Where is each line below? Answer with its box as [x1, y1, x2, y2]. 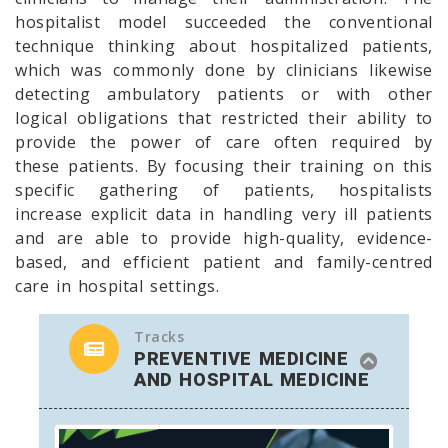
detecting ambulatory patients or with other [15, 83, 433, 105]
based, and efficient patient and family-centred [15, 251, 433, 273]
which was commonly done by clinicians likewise [15, 59, 433, 81]
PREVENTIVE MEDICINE [134, 348, 349, 369]
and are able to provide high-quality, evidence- [15, 227, 433, 249]
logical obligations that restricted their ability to [15, 107, 433, 129]
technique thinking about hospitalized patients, [15, 35, 433, 57]
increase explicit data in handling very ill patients [15, 203, 433, 225]
